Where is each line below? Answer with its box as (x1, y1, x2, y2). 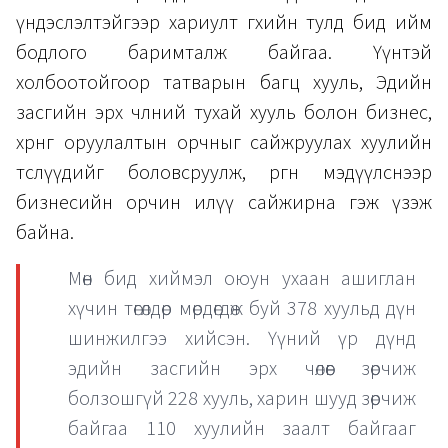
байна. (16, 218, 74, 247)
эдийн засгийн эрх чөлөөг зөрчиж (68, 354, 416, 383)
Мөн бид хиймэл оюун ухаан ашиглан (68, 264, 416, 293)
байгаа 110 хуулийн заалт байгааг (68, 414, 416, 443)
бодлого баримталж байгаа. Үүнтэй (16, 38, 432, 67)
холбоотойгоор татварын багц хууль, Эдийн (16, 68, 432, 97)
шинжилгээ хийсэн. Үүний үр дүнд (68, 324, 416, 353)
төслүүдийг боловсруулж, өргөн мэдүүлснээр (16, 158, 432, 187)
